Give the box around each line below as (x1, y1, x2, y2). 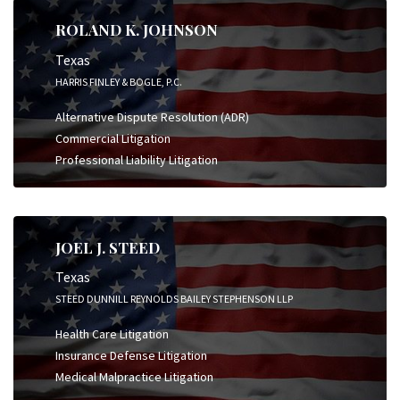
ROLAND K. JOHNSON (55, 20, 218, 39)
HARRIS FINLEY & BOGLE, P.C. (55, 74, 182, 88)
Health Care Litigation (55, 326, 169, 342)
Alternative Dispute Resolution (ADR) (55, 108, 249, 125)
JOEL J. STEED (55, 237, 160, 257)
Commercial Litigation (55, 129, 171, 146)
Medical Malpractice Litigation (55, 369, 213, 385)
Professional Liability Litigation (55, 151, 218, 168)
